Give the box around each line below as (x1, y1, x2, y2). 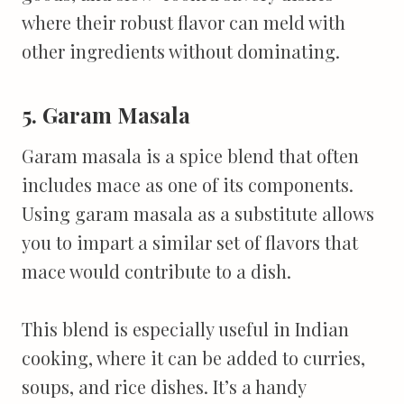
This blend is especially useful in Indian (22, 316, 349, 341)
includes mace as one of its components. (22, 171, 353, 197)
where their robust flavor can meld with (22, 9, 345, 34)
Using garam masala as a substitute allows (22, 200, 374, 225)
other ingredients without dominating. (22, 38, 340, 63)
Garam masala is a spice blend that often (22, 142, 359, 168)
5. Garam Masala (22, 99, 190, 129)
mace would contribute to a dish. (22, 258, 291, 283)
